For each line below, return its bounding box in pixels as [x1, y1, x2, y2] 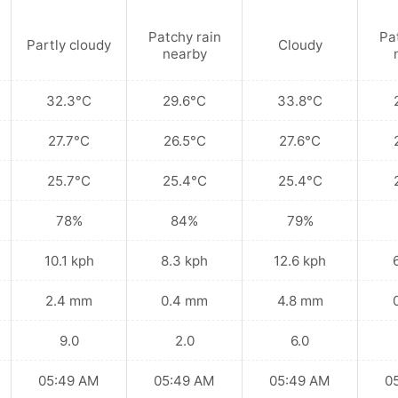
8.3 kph [161, 251, 208, 269]
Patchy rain [147, 28, 221, 45]
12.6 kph [274, 251, 326, 269]
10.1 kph [44, 251, 94, 269]
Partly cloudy [27, 36, 111, 54]
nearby [162, 44, 207, 62]
